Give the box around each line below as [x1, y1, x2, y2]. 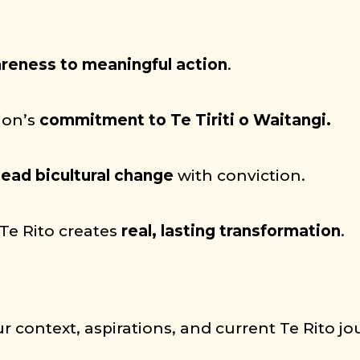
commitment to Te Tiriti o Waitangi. [39, 111, 332, 129]
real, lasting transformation [121, 222, 342, 240]
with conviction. [174, 166, 306, 185]
